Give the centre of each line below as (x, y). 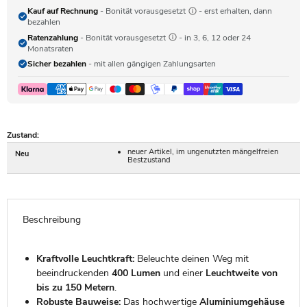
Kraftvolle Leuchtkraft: (85, 258)
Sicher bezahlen (57, 64)
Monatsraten (50, 48)
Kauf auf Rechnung (63, 11)
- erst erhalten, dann (234, 11)
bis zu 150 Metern (75, 287)
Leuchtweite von (241, 273)
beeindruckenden (74, 273)
